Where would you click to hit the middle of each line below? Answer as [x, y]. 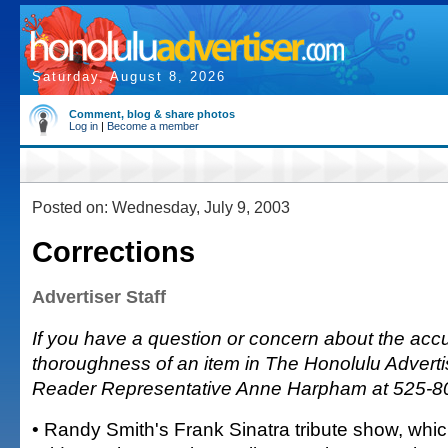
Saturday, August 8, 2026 [129, 76]
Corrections [113, 252]
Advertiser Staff [99, 297]
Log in [83, 126]
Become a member [153, 126]
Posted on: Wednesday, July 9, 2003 [161, 207]
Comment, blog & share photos [152, 114]
